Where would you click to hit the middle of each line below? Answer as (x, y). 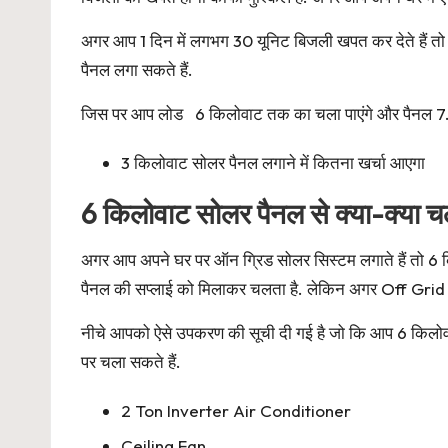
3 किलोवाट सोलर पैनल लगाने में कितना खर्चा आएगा (273, 162)
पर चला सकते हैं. (131, 361)
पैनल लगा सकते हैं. (137, 69)
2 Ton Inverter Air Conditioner (236, 410)
